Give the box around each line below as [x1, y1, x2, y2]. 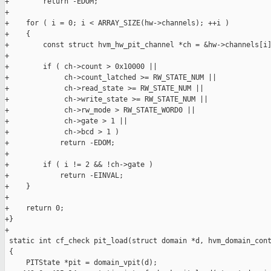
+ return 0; [5, 204, 64, 213]
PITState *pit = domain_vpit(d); [5, 258, 157, 267]
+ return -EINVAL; [5, 171, 123, 180]
